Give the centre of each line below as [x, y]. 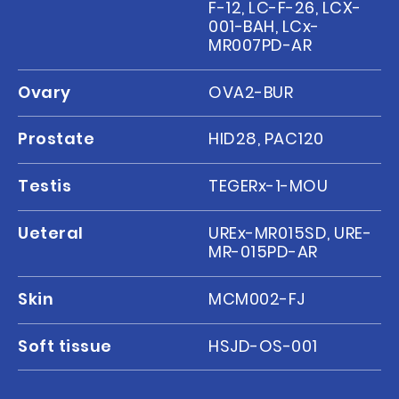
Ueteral [51, 232]
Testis [45, 186]
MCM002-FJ [257, 298]
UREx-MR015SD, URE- [290, 232]
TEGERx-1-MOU [269, 186]
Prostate [57, 139]
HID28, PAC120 [266, 139]
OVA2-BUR [251, 92]
